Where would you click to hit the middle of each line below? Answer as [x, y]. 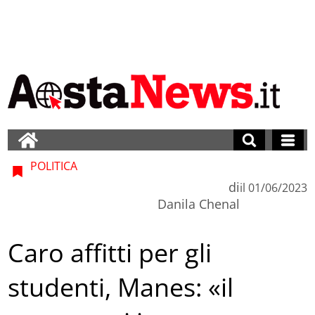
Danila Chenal [198, 204]
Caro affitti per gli [110, 253]
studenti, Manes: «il [121, 288]
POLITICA [53, 166]
